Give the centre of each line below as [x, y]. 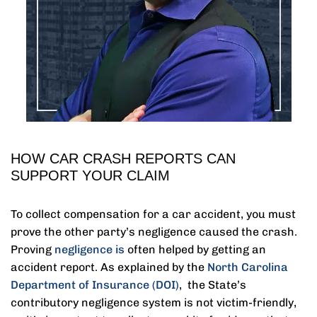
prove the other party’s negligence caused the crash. [154, 232]
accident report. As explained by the [109, 267]
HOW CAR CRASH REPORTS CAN [123, 158]
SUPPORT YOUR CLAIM [90, 175]
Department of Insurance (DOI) [95, 285]
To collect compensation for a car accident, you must [153, 214]
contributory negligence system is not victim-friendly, [154, 302]
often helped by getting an [195, 249]
